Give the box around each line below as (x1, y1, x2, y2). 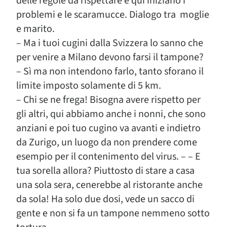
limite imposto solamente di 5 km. (16, 79, 161, 93)
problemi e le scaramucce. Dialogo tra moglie (16, 8, 209, 22)
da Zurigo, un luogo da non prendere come (16, 135, 197, 149)
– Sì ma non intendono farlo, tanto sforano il (16, 64, 204, 79)
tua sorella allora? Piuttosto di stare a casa (16, 164, 195, 178)
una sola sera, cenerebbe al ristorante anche (16, 178, 203, 192)
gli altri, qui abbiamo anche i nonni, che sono (16, 107, 206, 121)
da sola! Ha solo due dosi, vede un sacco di (16, 192, 195, 206)
